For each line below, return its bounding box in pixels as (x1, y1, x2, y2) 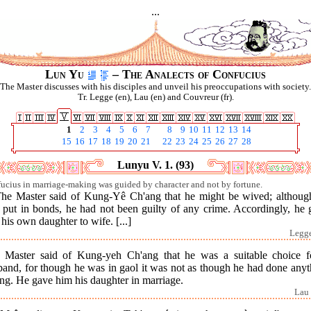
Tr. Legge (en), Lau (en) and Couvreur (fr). (77, 92, 234, 102)
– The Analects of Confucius (109, 67, 266, 81)
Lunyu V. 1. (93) (117, 159, 194, 171)
